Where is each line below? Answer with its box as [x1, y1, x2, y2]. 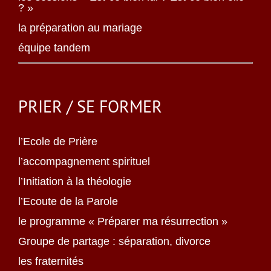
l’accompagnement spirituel [18, 155, 150, 168]
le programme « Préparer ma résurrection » [18, 215, 227, 228]
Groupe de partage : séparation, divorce [18, 235, 211, 248]
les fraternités [18, 255, 83, 268]
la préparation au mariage [18, 22, 142, 34]
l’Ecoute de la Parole [18, 195, 118, 208]
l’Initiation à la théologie [18, 175, 131, 188]
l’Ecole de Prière [18, 135, 97, 148]
